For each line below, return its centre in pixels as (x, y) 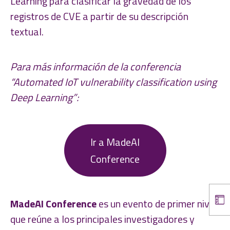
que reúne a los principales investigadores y (102, 219)
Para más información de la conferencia (95, 66)
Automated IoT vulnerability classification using (115, 82)
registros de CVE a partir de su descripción (99, 16)
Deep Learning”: (44, 97)
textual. (27, 32)
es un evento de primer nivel (157, 203)
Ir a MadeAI (115, 142)
